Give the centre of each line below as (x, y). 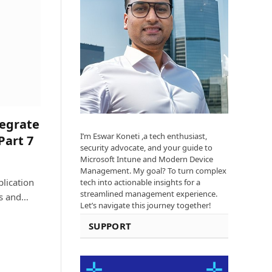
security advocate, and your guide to (146, 148)
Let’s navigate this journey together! (146, 206)
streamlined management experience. (149, 194)
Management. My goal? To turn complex (153, 171)
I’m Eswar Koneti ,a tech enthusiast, (144, 136)
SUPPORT (110, 226)
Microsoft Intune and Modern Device (147, 159)
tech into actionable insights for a (140, 182)
